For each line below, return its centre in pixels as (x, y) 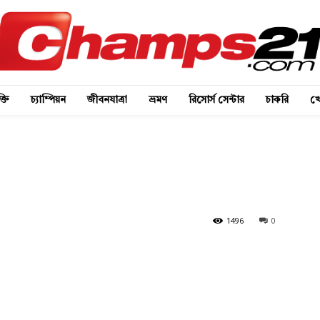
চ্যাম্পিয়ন (48, 100)
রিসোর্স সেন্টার (216, 100)
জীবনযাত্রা (107, 100)
